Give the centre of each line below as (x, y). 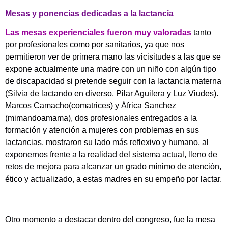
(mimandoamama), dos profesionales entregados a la (101, 118)
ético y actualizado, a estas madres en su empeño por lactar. (113, 179)
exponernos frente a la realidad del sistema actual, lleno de (111, 154)
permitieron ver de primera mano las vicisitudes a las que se (113, 56)
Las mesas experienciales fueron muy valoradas (98, 32)
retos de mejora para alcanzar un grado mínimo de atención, (113, 166)
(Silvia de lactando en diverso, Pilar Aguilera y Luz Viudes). (112, 93)
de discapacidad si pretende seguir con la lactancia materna (113, 81)
